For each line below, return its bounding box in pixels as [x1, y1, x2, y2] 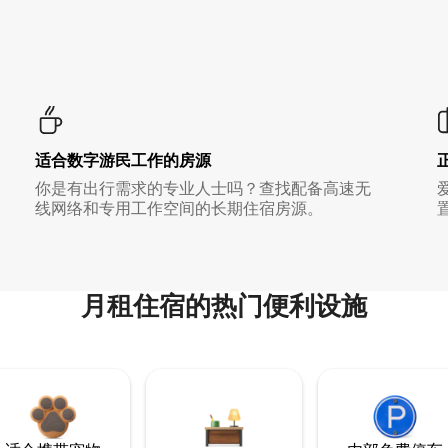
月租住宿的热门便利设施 [81, 289, 367, 324]
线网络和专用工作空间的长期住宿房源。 [34, 198, 323, 220]
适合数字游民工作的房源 [34, 150, 211, 172]
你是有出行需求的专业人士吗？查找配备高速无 [34, 178, 371, 200]
